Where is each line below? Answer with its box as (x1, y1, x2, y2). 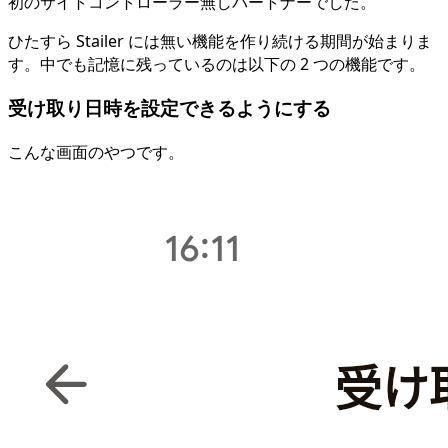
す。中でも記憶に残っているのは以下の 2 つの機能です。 (8, 53, 425, 76)
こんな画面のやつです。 (8, 140, 184, 163)
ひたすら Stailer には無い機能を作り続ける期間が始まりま (8, 30, 432, 53)
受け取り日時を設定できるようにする (8, 95, 331, 121)
